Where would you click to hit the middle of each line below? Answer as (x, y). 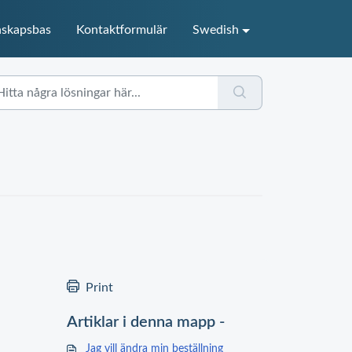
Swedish (216, 30)
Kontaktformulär (122, 30)
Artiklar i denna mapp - (146, 322)
